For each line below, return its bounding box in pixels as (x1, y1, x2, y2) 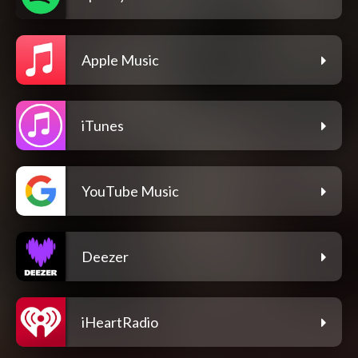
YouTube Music (82, 182, 179, 201)
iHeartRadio (82, 313, 158, 332)
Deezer (82, 248, 129, 266)
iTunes (82, 117, 124, 135)
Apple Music (82, 51, 159, 70)
